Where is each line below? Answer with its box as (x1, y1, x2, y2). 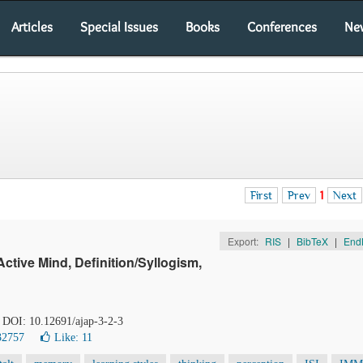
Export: (227, 234, 261, 248)
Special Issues (80, 19, 158, 35)
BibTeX (296, 234, 328, 248)
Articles (11, 19, 53, 35)
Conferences (247, 19, 317, 35)
